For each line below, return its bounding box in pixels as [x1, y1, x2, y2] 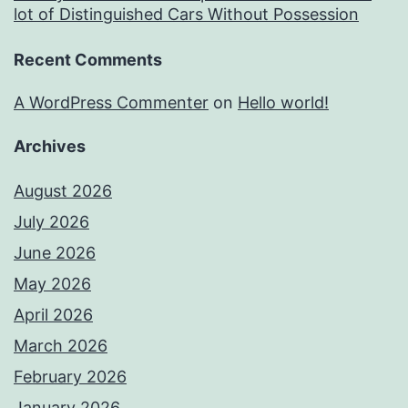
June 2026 [14, 243, 96, 263]
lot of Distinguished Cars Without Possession [14, 5, 359, 25]
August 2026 [14, 181, 112, 201]
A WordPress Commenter [14, 93, 209, 113]
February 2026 [14, 367, 127, 387]
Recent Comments [14, 50, 162, 70]
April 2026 [14, 305, 93, 325]
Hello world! [238, 93, 329, 113]
